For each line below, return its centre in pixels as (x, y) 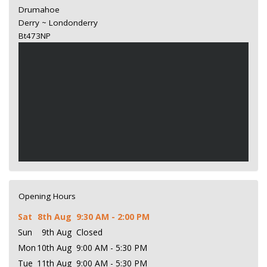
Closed (89, 232)
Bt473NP (35, 35)
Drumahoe (39, 9)
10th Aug (54, 247)
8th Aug (55, 216)
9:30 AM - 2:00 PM (113, 216)
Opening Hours (47, 196)
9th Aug (57, 232)
